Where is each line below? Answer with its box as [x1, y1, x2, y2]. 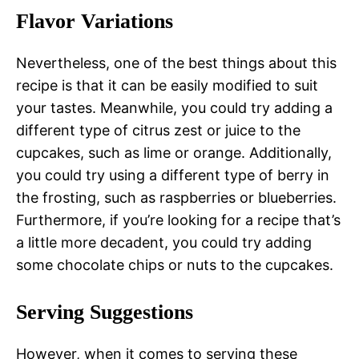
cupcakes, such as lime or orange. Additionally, [16, 144, 332, 162]
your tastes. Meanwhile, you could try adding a [16, 99, 333, 117]
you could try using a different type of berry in [16, 167, 329, 184]
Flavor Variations [16, 10, 173, 34]
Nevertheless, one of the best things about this [16, 54, 337, 72]
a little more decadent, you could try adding [16, 234, 312, 252]
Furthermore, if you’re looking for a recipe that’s [16, 212, 341, 229]
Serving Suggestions [16, 301, 193, 325]
